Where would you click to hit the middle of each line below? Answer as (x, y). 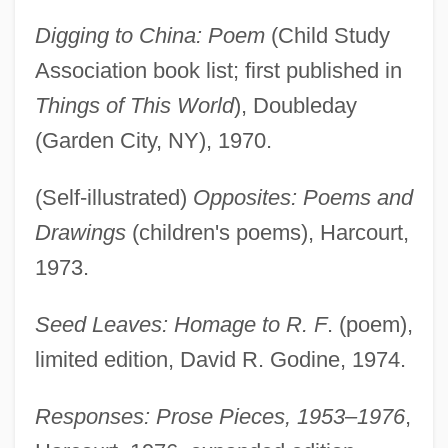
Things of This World (134, 105)
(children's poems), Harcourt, (267, 232)
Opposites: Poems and (302, 197)
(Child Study (327, 35)
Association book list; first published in (218, 70)
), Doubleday (295, 105)
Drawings (80, 232)
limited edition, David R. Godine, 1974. (220, 359)
